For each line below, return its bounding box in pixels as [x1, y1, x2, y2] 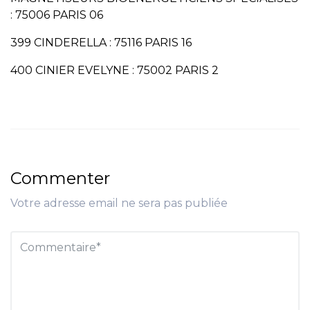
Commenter [10, 168, 110, 189]
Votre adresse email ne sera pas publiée [10, 197, 228, 210]
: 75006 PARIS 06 [10, 8, 103, 22]
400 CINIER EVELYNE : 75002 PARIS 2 [10, 64, 219, 77]
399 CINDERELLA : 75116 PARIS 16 [10, 36, 192, 50]
